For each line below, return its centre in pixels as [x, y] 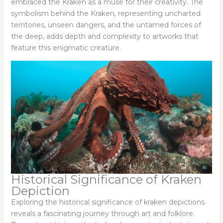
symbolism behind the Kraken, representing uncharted [106, 14]
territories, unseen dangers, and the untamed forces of [106, 25]
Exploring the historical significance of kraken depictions [108, 202]
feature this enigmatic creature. [66, 48]
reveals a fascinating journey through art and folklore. [103, 214]
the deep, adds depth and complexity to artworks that [105, 37]
